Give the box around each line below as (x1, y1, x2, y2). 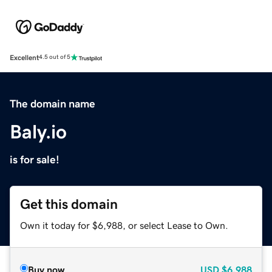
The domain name (10, 98, 95, 109)
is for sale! (10, 154, 59, 165)
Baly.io (10, 121, 67, 141)
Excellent (10, 53, 39, 61)
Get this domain (20, 197, 118, 211)
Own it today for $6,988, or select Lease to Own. (20, 220, 228, 230)
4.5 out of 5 (39, 54, 70, 61)
